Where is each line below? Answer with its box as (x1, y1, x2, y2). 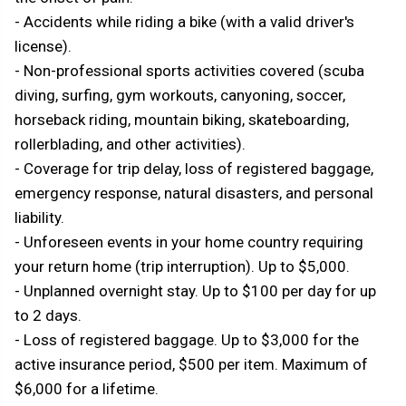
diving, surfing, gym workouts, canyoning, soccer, (14, 86, 345, 105)
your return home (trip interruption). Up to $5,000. (14, 257, 350, 276)
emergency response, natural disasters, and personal (14, 184, 373, 203)
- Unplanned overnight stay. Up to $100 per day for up (14, 282, 376, 301)
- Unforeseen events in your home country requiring (14, 233, 363, 252)
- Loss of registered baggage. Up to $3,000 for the (14, 331, 359, 350)
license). (14, 37, 72, 56)
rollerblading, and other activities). (14, 135, 246, 154)
